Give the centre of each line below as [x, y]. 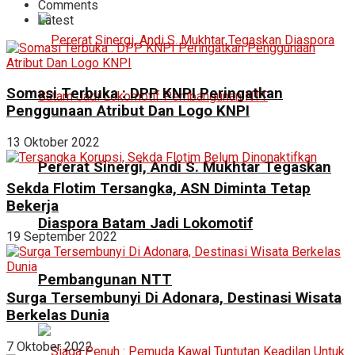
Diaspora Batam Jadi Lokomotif [145, 223]
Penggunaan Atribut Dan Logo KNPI [128, 111]
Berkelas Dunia [58, 316]
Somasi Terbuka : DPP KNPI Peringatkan [145, 94]
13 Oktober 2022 [53, 142]
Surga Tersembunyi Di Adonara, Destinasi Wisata [174, 298]
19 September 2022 [62, 237]
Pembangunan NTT [105, 279]
